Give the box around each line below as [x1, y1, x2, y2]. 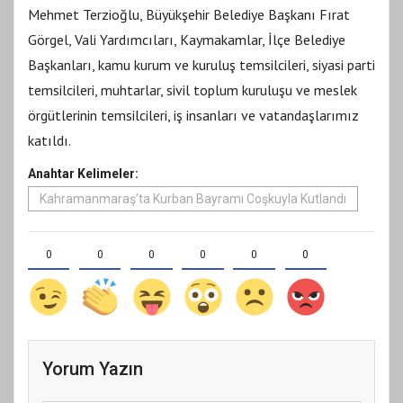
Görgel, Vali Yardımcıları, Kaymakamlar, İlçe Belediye [28, 30, 345, 49]
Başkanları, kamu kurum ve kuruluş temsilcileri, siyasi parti [28, 55, 375, 74]
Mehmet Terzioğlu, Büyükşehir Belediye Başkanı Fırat [28, 4, 350, 23]
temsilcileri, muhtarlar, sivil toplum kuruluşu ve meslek [28, 80, 357, 99]
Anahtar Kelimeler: [28, 166, 139, 181]
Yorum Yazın [42, 357, 143, 380]
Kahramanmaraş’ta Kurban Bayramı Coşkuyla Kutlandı [40, 191, 346, 206]
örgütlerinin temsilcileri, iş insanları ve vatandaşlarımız [28, 105, 359, 124]
